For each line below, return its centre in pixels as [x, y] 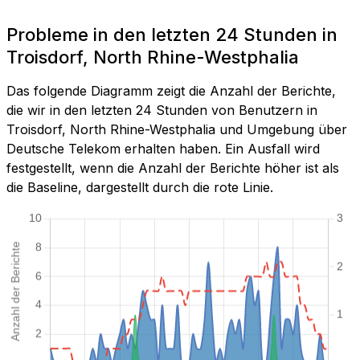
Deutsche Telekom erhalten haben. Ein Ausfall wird [163, 149]
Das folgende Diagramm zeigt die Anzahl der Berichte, [171, 91]
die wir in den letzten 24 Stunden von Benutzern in [162, 110]
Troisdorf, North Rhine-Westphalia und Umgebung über [177, 130]
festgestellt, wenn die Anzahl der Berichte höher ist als [173, 168]
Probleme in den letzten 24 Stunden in [172, 35]
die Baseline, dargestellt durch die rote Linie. [140, 188]
